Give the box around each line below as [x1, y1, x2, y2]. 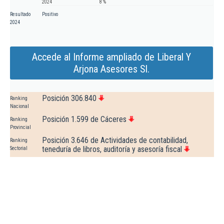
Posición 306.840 [42, 93, 96, 103]
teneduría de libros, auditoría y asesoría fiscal [42, 144, 182, 154]
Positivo [42, 11, 58, 17]
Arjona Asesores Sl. [73, 63, 149, 75]
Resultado [10, 11, 30, 17]
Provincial [10, 124, 31, 130]
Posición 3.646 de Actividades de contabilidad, [42, 135, 188, 145]
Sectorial [10, 145, 27, 151]
